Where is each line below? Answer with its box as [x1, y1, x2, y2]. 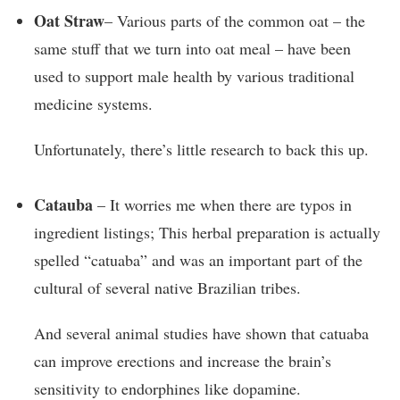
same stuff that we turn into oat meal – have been [34, 37, 351, 59]
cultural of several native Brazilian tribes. [34, 277, 301, 298]
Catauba [34, 193, 93, 216]
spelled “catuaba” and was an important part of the [34, 249, 362, 271]
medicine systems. [34, 92, 153, 114]
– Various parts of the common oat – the [104, 9, 365, 31]
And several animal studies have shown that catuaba [34, 322, 369, 344]
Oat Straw [34, 8, 104, 32]
